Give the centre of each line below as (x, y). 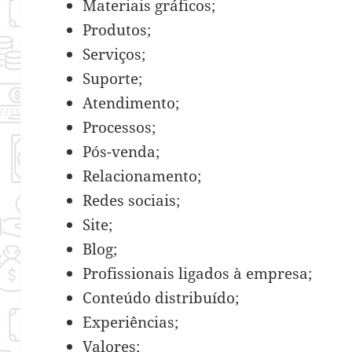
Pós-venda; (121, 151)
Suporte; (113, 78)
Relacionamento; (142, 176)
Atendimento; (131, 103)
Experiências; (131, 322)
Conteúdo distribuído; (161, 297)
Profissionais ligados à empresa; (198, 273)
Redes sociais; (132, 200)
